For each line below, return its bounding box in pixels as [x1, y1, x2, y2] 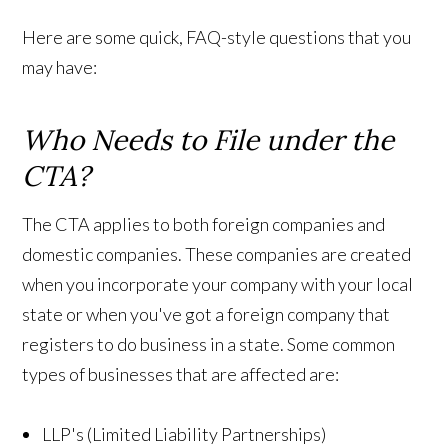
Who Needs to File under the [22, 121, 395, 158]
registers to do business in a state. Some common [22, 332, 396, 355]
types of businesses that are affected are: [22, 362, 340, 385]
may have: [22, 55, 98, 78]
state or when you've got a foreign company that [22, 302, 391, 325]
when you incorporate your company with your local [22, 272, 414, 295]
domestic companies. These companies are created [22, 242, 412, 265]
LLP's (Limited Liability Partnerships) [42, 422, 327, 445]
